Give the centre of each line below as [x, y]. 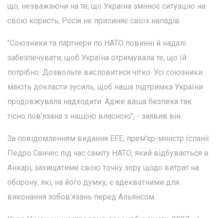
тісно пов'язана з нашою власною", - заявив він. [95, 116]
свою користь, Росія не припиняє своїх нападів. [94, 21]
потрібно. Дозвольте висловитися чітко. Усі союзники [105, 73]
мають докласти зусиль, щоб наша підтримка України [105, 87]
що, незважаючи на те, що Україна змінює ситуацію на [106, 6]
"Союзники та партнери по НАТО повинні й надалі [97, 43]
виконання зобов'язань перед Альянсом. [82, 197]
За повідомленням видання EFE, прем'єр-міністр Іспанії [108, 139]
